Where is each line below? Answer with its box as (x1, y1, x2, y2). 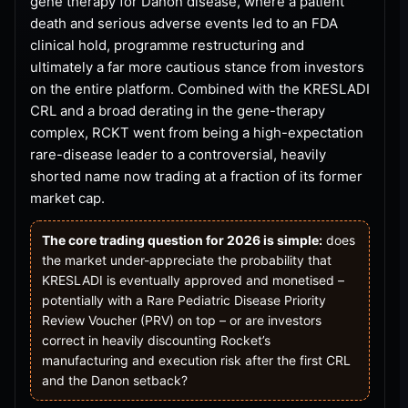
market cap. (30, 189, 105, 207)
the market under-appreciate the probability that (42, 251, 331, 268)
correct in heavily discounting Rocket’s (42, 331, 270, 348)
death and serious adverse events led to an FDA (30, 14, 338, 32)
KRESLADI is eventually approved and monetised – (42, 271, 344, 288)
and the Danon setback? (42, 372, 188, 388)
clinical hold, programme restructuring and (30, 36, 304, 54)
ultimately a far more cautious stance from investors (30, 57, 364, 76)
